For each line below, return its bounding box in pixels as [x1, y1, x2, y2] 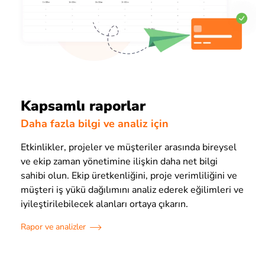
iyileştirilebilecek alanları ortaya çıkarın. [21, 198, 188, 211]
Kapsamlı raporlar [21, 96, 146, 115]
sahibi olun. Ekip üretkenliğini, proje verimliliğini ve [21, 169, 237, 183]
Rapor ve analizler [21, 221, 86, 233]
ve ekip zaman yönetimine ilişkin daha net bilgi [21, 155, 218, 169]
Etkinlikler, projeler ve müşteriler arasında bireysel [21, 141, 237, 154]
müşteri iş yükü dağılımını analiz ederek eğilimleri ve [21, 183, 244, 197]
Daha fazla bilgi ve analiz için [21, 117, 169, 131]
